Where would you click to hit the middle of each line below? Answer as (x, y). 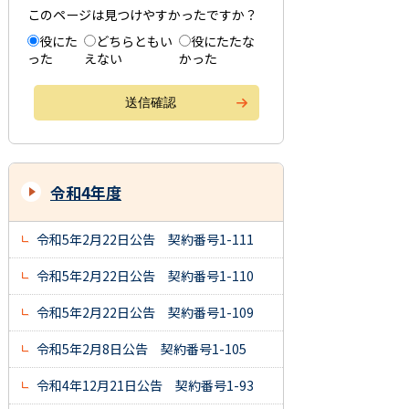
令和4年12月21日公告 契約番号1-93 (145, 386)
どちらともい (134, 42)
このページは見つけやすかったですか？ (142, 15)
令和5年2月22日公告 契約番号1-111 (145, 240)
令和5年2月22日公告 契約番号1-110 (145, 276)
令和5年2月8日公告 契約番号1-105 (142, 349)
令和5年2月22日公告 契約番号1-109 (145, 313)
